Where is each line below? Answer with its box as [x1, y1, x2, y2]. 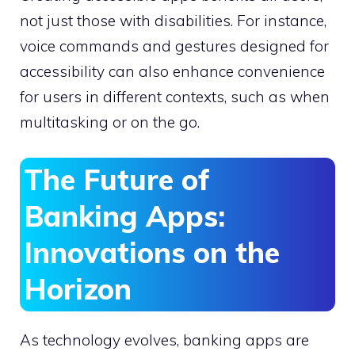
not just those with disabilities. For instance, [20, 11, 326, 31]
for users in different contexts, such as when [20, 87, 330, 107]
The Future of [24, 161, 210, 197]
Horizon [24, 270, 132, 307]
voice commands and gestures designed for [20, 36, 329, 56]
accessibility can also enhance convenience [20, 62, 325, 82]
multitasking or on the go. [20, 113, 200, 132]
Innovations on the [24, 234, 280, 270]
